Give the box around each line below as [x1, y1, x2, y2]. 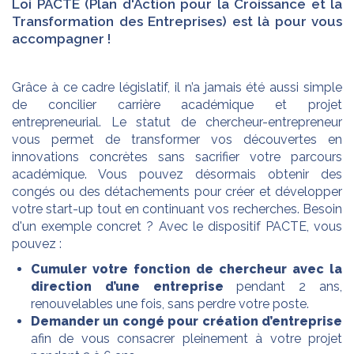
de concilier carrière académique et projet [12, 96, 342, 112]
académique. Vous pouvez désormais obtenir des [12, 166, 342, 182]
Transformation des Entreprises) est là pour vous [12, 13, 342, 29]
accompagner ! [12, 30, 111, 47]
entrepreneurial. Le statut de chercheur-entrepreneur [12, 114, 342, 130]
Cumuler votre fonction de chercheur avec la [31, 261, 342, 277]
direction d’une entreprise [31, 278, 224, 294]
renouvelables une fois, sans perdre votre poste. [31, 296, 309, 311]
